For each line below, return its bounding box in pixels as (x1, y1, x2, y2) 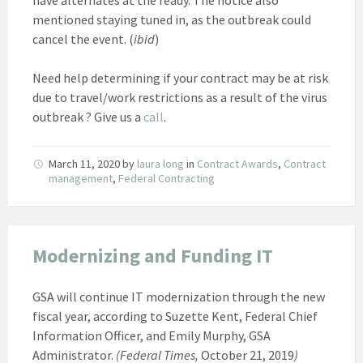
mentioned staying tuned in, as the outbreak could (32, 11, 311, 28)
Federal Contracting (118, 170, 215, 186)
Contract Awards (197, 156, 278, 171)
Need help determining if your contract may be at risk (32, 69, 328, 86)
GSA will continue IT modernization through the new (32, 288, 325, 305)
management (49, 170, 113, 186)
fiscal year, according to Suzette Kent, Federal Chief (32, 307, 318, 324)
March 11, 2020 (49, 156, 122, 171)
